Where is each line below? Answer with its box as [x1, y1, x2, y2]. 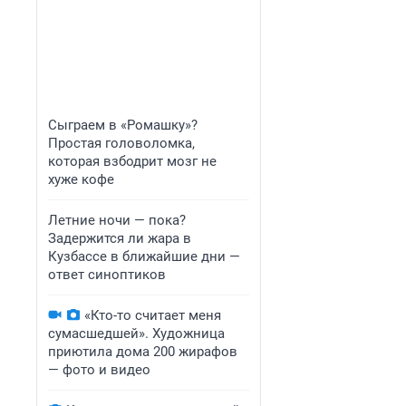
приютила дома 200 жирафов [48, 343, 237, 360]
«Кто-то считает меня [84, 307, 221, 324]
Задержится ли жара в [48, 230, 191, 246]
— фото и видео [48, 362, 150, 378]
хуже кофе [48, 171, 114, 188]
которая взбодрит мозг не [48, 153, 217, 169]
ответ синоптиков [48, 266, 166, 283]
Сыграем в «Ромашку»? [48, 117, 198, 133]
